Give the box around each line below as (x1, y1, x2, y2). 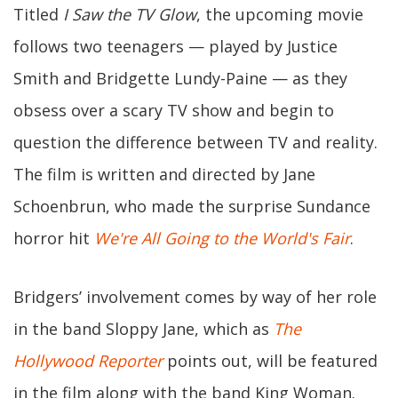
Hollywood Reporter (13, 350, 163, 371)
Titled (13, 4, 63, 25)
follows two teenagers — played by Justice (13, 36, 338, 57)
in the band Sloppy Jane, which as (13, 318, 274, 339)
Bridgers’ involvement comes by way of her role (13, 286, 377, 307)
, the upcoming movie (196, 4, 363, 25)
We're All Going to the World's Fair (94, 227, 350, 249)
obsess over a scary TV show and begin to (13, 99, 334, 121)
